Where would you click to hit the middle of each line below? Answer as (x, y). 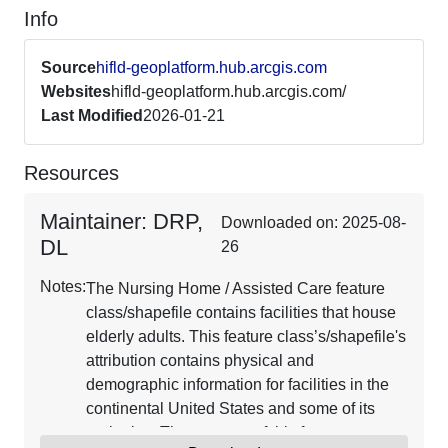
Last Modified (92, 115)
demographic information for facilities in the (237, 384)
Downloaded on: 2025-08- (314, 222)
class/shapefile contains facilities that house (241, 312)
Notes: (63, 286)
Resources (71, 173)
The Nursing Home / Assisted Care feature (235, 288)
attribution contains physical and (200, 360)
